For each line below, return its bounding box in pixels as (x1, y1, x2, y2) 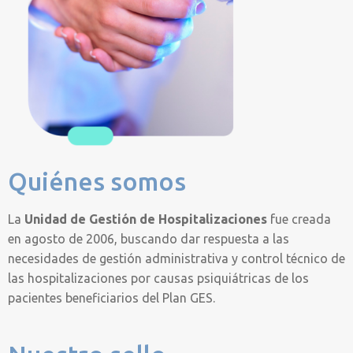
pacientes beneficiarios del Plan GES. (8, 291, 215, 306)
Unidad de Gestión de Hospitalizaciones (24, 212, 267, 227)
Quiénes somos (8, 167, 186, 196)
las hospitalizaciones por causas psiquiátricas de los (8, 271, 309, 286)
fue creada (267, 212, 331, 227)
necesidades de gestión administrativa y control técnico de (8, 251, 345, 266)
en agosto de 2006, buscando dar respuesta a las (8, 232, 289, 247)
